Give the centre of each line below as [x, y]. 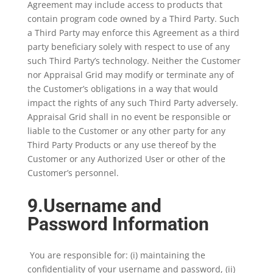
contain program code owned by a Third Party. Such [133, 19]
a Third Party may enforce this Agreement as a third [133, 33]
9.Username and [94, 206]
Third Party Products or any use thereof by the [122, 145]
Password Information [120, 224]
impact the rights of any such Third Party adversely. [133, 103]
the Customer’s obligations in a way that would [122, 89]
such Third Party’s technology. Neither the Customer [134, 61]
